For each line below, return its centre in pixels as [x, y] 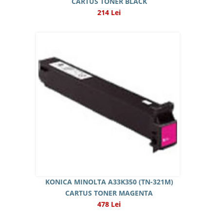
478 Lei [109, 204]
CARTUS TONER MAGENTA [109, 193]
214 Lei [109, 12]
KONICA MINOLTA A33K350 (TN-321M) [109, 182]
